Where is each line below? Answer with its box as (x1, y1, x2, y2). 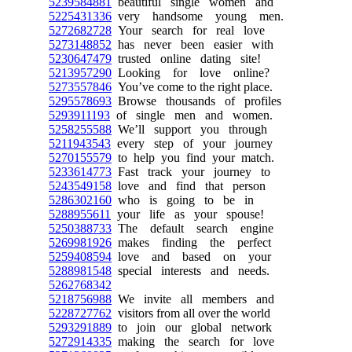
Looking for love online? (112, 66, 269, 79)
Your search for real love (112, 24, 265, 37)
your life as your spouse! (111, 207, 264, 221)
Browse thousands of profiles (112, 94, 281, 108)
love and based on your (112, 250, 271, 263)
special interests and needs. (112, 264, 269, 277)
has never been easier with (112, 38, 273, 51)
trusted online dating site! (112, 52, 261, 65)
